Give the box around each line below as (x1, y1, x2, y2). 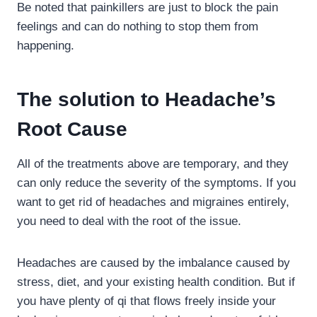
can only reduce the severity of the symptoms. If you (17, 175, 296, 190)
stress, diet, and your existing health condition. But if (17, 275, 295, 289)
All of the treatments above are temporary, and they (17, 156, 289, 171)
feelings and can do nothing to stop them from (17, 19, 258, 33)
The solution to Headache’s (17, 88, 276, 110)
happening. (17, 38, 74, 52)
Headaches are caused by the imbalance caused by (17, 255, 290, 270)
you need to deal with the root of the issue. (17, 214, 245, 228)
